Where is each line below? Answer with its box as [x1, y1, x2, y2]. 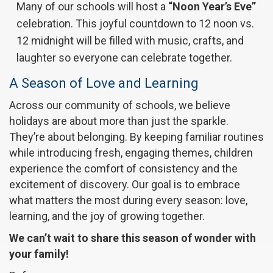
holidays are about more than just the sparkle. [9, 115, 229, 128]
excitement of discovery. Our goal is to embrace [9, 178, 240, 191]
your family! [9, 247, 69, 261]
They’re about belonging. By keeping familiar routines [9, 130, 264, 144]
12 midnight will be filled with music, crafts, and [16, 34, 244, 48]
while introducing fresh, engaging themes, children [9, 146, 253, 160]
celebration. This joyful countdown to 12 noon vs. [16, 17, 254, 30]
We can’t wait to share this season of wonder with [9, 232, 256, 245]
